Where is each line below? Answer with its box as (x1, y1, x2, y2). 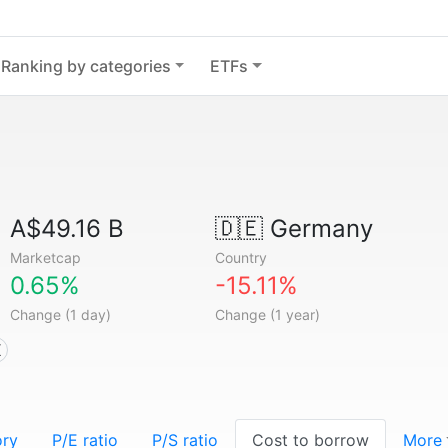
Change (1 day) (10, 306, 112, 323)
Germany (262, 214, 373, 243)
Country (214, 249, 267, 266)
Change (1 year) (214, 306, 320, 323)
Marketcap (10, 249, 82, 266)
